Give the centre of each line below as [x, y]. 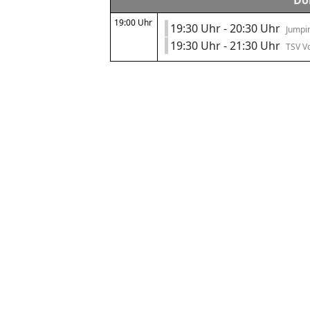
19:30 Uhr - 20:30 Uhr [228, 28]
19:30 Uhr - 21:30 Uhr [228, 46]
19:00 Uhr [133, 22]
